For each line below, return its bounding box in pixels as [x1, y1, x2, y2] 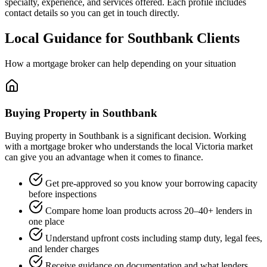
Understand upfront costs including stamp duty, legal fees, [45, 233, 262, 244]
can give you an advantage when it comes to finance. [5, 152, 203, 163]
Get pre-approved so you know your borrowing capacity [45, 178, 257, 189]
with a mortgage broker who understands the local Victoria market [5, 141, 253, 152]
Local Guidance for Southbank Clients [5, 30, 240, 46]
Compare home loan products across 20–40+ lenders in [45, 206, 252, 216]
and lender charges [29, 244, 99, 254]
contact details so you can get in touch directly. [5, 8, 179, 18]
